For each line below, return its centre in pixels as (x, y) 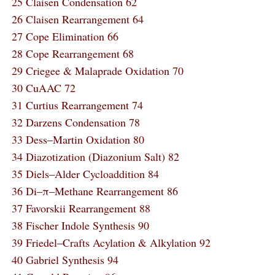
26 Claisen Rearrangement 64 (77, 19)
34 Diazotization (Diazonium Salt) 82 (95, 157)
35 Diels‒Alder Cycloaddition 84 (85, 174)
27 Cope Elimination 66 (65, 36)
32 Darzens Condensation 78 (76, 122)
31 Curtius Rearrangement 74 (77, 105)
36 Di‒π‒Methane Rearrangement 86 (95, 191)
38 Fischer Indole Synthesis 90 (80, 225)
